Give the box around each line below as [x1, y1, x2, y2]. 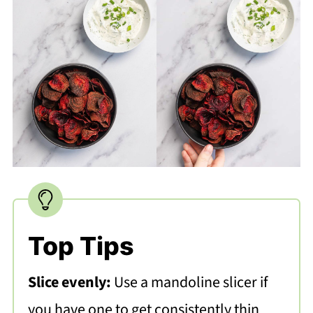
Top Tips [27, 231, 134, 262]
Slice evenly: [27, 271, 114, 294]
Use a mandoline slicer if [113, 271, 268, 294]
